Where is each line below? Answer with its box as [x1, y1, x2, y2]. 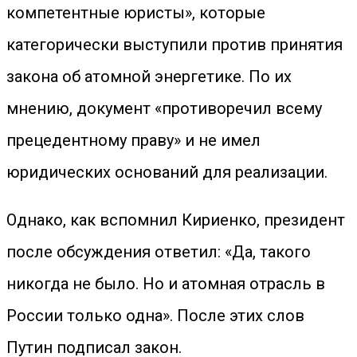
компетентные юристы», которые [6, 3, 265, 22]
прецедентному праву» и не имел [6, 131, 261, 150]
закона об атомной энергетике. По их [6, 67, 292, 86]
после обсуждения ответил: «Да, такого [6, 242, 311, 261]
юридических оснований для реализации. [6, 163, 328, 182]
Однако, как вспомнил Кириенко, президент [6, 210, 345, 229]
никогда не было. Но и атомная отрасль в [6, 274, 325, 293]
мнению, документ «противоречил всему [6, 99, 322, 118]
